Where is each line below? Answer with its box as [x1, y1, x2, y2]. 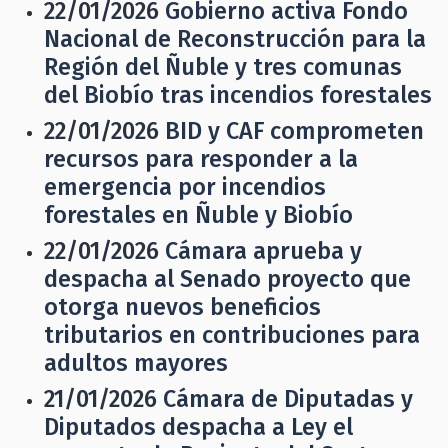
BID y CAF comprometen [165, 117, 424, 145]
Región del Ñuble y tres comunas [44, 53, 402, 81]
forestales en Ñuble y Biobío [44, 201, 353, 229]
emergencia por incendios [44, 173, 326, 201]
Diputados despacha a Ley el [44, 413, 353, 441]
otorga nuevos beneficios [44, 293, 321, 321]
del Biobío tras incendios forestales [44, 81, 432, 109]
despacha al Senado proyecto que [44, 265, 411, 293]
